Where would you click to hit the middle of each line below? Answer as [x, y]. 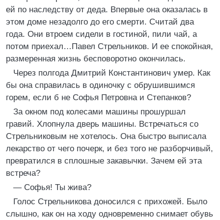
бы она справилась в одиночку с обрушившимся [100, 85]
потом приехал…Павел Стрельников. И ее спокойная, [110, 46]
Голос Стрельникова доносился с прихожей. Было [110, 202]
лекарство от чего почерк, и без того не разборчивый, [110, 149]
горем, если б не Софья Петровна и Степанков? [98, 97]
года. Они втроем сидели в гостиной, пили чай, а [101, 34]
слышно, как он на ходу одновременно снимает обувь [110, 214]
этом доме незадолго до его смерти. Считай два [100, 22]
